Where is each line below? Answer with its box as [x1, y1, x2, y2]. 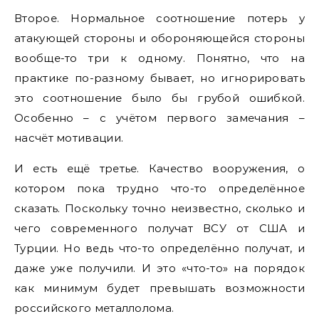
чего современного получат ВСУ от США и [14, 221, 305, 235]
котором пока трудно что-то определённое [14, 182, 305, 195]
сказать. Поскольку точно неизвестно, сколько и [14, 202, 305, 215]
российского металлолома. [14, 301, 174, 315]
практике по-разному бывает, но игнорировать [14, 71, 305, 85]
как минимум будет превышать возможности [14, 281, 305, 295]
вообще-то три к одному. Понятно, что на [14, 51, 305, 65]
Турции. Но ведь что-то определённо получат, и [14, 241, 305, 255]
